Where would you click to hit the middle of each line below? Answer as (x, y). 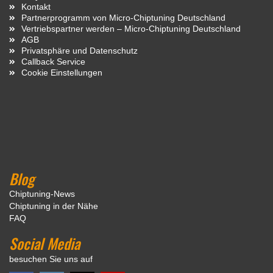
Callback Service (53, 61)
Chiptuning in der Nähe (54, 206)
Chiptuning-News (42, 193)
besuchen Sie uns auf (51, 259)
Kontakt (36, 6)
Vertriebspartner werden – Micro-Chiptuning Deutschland (131, 28)
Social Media (44, 243)
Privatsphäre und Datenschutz (80, 50)
